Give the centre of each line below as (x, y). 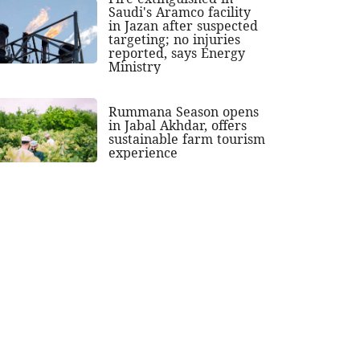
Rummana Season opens (184, 111)
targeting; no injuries (175, 39)
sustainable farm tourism (187, 139)
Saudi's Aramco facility (180, 12)
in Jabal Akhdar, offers (178, 125)
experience (143, 152)
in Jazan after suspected (184, 25)
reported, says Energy (177, 53)
